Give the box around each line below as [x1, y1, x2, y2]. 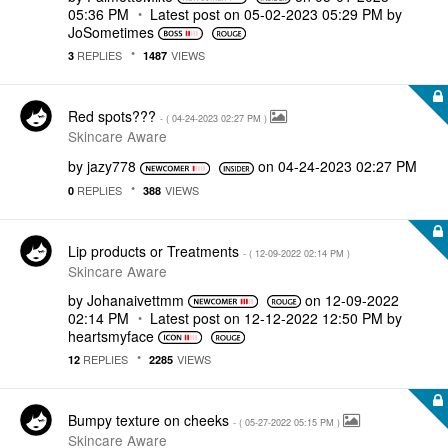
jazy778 [87, 156, 136, 176]
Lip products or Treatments [68, 240, 243, 261]
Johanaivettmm [87, 289, 184, 310]
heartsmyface [68, 325, 154, 346]
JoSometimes [68, 21, 154, 42]
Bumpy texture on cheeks [68, 410, 233, 430]
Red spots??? [68, 106, 160, 126]
